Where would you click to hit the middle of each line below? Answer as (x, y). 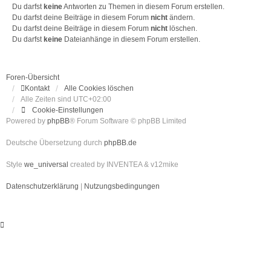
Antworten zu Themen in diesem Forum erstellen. (143, 7)
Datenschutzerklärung (42, 186)
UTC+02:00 (92, 99)
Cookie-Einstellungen (68, 110)
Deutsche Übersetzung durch (55, 143)
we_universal (46, 165)
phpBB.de (120, 143)
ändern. (181, 18)
